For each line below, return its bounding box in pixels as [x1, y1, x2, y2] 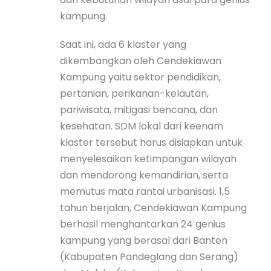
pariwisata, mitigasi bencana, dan [60, 102, 218, 117]
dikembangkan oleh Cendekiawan [60, 53, 221, 68]
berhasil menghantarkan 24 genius [60, 217, 226, 231]
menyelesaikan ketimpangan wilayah [60, 151, 237, 166]
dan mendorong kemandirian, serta [60, 168, 228, 182]
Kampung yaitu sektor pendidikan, [60, 70, 221, 84]
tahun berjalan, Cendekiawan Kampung [60, 200, 247, 215]
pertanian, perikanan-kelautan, [60, 86, 209, 100]
